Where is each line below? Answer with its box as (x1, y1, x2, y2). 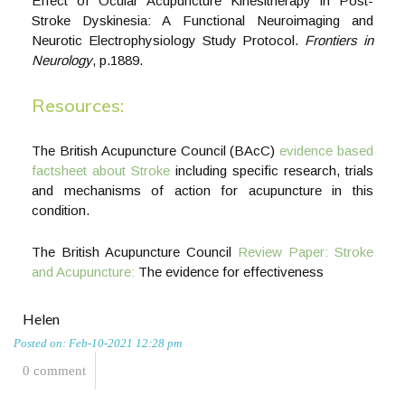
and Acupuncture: (32, 264, 138, 279)
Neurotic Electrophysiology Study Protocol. (32, 33, 306, 48)
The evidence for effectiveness (138, 264, 324, 279)
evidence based (279, 143, 374, 158)
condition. (32, 202, 89, 218)
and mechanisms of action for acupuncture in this (32, 183, 373, 198)
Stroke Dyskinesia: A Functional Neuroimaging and (32, 13, 373, 28)
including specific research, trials (170, 163, 373, 178)
